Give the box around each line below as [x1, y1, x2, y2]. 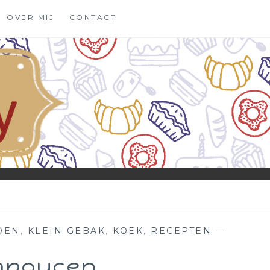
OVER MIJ [7, 13, 55, 22]
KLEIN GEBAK [27, 225, 106, 236]
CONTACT [69, 13, 117, 22]
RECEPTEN [151, 225, 212, 236]
